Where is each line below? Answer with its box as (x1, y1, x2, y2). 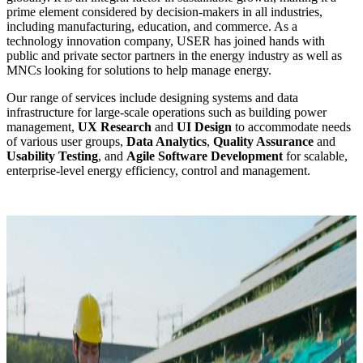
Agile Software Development (126, 148, 283, 163)
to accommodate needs (232, 119, 351, 134)
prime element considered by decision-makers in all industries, (6, 4, 322, 19)
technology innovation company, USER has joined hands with (6, 33, 325, 48)
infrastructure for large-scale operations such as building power (6, 105, 327, 119)
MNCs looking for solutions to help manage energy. (6, 62, 271, 77)
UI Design (177, 119, 232, 134)
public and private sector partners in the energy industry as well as (6, 48, 342, 62)
